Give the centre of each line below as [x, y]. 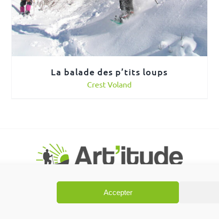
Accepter [118, 192]
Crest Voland [109, 84]
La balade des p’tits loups [109, 72]
